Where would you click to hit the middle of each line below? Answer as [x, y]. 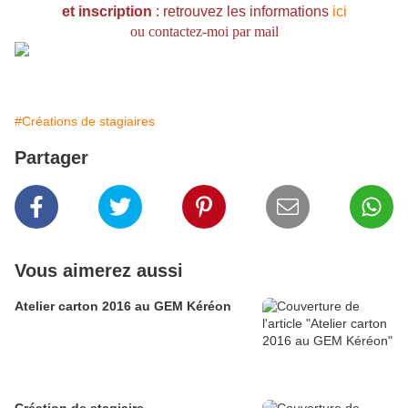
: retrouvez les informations [240, 12]
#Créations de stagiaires [85, 122]
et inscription [107, 12]
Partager [51, 158]
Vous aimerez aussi [99, 271]
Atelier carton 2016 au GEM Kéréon [123, 306]
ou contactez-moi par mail [204, 32]
